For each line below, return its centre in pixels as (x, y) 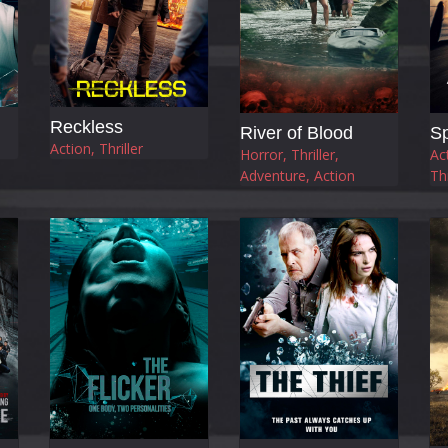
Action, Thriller (96, 148)
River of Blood (296, 133)
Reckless (86, 126)
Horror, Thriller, (289, 155)
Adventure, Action (297, 176)
